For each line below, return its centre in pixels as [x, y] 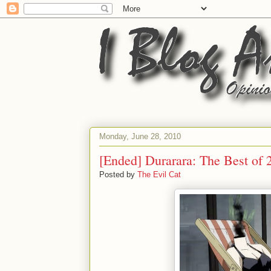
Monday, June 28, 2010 [140, 136]
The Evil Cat [159, 175]
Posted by [118, 175]
